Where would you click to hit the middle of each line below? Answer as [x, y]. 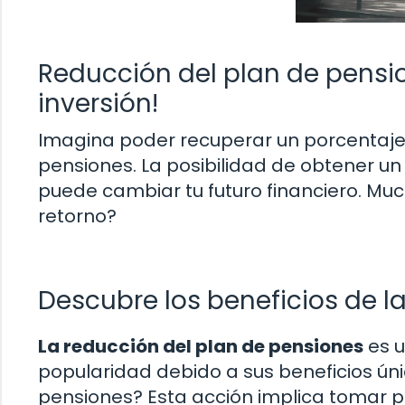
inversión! [98, 103]
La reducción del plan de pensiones [201, 347]
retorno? [77, 216]
